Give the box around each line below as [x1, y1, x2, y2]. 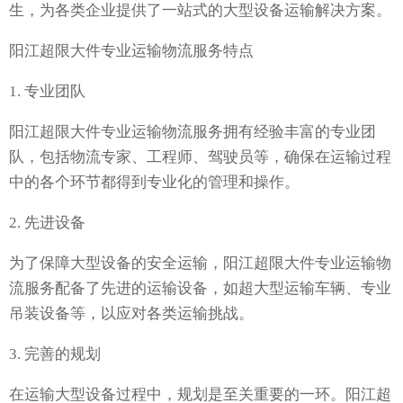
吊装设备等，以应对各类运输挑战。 [9, 305, 254, 323]
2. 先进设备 [9, 214, 85, 232]
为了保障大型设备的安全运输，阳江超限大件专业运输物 [9, 255, 391, 273]
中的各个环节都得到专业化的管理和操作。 [9, 174, 300, 192]
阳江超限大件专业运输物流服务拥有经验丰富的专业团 [9, 123, 376, 141]
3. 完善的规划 [9, 345, 101, 363]
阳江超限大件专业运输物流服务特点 [9, 42, 254, 60]
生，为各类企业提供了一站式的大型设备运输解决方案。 [9, 2, 391, 20]
